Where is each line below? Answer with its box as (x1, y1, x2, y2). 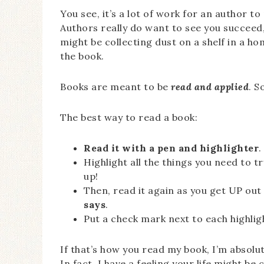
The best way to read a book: (60, 111, 197, 123)
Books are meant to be (60, 81, 171, 93)
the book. (60, 50, 104, 62)
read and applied (171, 81, 249, 93)
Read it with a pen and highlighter (84, 142, 259, 154)
